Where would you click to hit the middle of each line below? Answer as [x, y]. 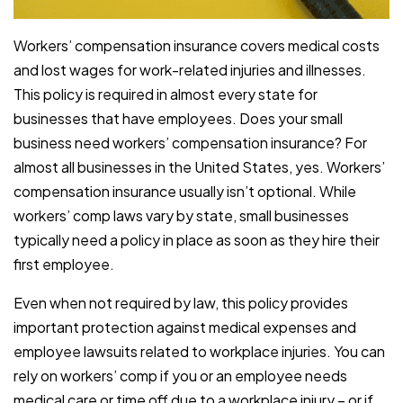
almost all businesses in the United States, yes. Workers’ [199, 167]
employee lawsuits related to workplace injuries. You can [199, 352]
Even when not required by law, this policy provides [181, 303]
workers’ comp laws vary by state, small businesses [181, 216]
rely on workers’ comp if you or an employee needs [180, 376]
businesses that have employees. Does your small [178, 119]
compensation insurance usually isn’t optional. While [185, 192]
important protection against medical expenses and [185, 327]
